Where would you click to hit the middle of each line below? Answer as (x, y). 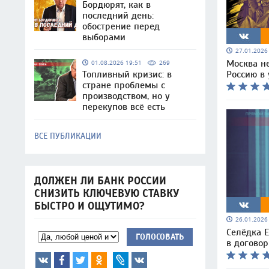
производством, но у (126, 96)
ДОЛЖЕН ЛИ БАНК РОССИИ (100, 181)
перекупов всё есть (124, 107)
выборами (104, 37)
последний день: (118, 16)
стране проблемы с (124, 85)
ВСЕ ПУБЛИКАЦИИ (68, 136)
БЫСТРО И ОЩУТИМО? (89, 206)
